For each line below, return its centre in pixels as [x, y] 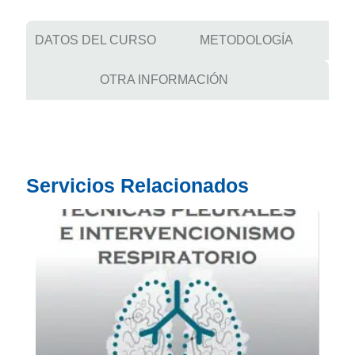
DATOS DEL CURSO [95, 40]
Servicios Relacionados [137, 186]
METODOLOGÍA [247, 40]
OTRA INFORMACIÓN [164, 80]
